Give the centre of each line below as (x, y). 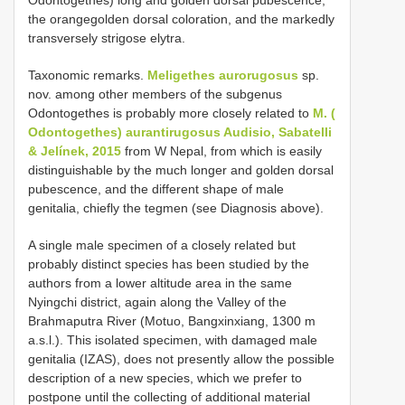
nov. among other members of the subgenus (155, 94)
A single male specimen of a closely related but (162, 245)
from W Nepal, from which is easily (221, 151)
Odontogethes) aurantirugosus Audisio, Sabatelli (180, 132)
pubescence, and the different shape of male (156, 188)
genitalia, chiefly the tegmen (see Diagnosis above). (176, 207)
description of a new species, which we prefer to (165, 377)
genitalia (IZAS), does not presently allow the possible (181, 358)
